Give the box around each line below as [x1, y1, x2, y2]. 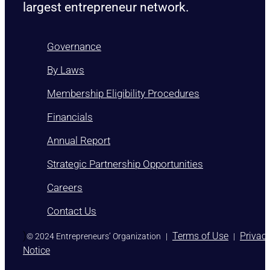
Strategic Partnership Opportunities [47, 168, 203, 180]
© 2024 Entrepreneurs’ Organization [27, 241, 161, 251]
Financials [47, 121, 93, 133]
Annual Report [47, 144, 110, 157]
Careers [47, 191, 83, 204]
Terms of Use [172, 240, 228, 252]
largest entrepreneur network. [23, 10, 189, 25]
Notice [23, 254, 50, 266]
